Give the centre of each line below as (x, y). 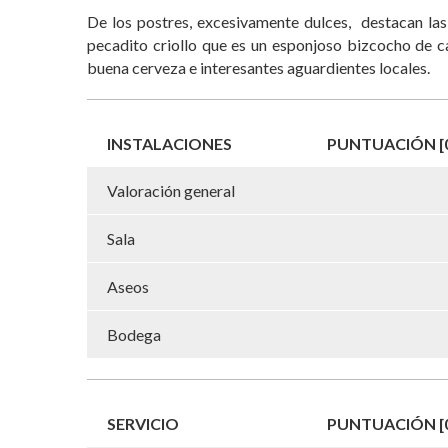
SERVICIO (143, 423)
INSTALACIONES (169, 143)
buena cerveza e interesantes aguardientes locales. (258, 67)
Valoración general (171, 190)
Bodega (134, 334)
